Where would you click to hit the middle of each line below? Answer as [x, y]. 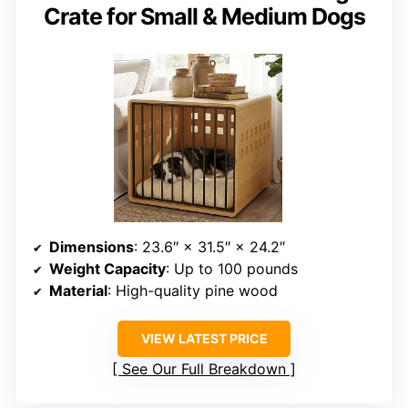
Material [78, 290]
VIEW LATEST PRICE [204, 338]
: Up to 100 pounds [232, 268]
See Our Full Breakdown [204, 368]
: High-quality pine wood [193, 290]
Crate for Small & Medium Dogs [204, 16]
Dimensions [92, 246]
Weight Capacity [107, 268]
